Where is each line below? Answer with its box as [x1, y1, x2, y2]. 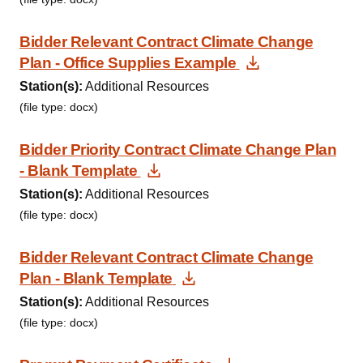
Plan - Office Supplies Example [19, 54, 236, 71]
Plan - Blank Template [19, 270, 173, 287]
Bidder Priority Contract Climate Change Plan [19, 141, 336, 158]
